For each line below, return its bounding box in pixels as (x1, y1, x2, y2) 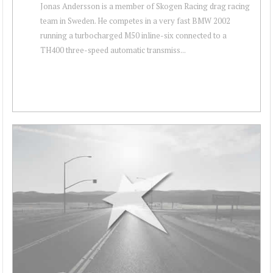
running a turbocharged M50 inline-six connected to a (40, 29, 227, 41)
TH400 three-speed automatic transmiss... (40, 44, 186, 55)
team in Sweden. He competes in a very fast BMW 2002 (40, 15, 230, 26)
